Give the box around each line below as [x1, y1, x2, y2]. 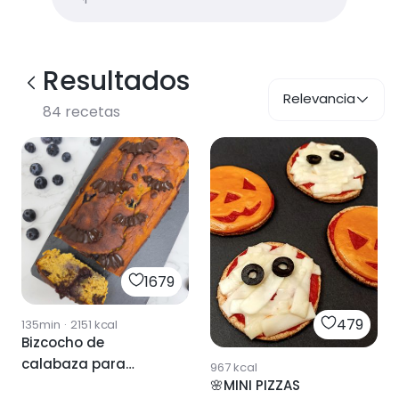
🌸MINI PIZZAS [210, 376, 300, 395]
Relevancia [283, 89, 355, 108]
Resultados [43, 62, 190, 100]
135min [21, 316, 61, 333]
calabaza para [21, 354, 126, 373]
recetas [61, 102, 120, 122]
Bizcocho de [21, 333, 104, 352]
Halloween [21, 376, 92, 395]
